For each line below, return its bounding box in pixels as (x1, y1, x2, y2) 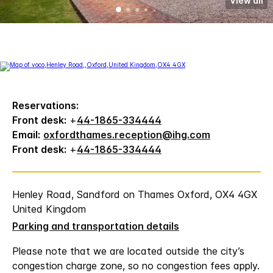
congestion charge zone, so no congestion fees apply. (12, 259, 260, 272)
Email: (12, 128, 40, 141)
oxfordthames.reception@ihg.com (43, 128, 210, 141)
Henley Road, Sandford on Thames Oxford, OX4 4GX (12, 188, 257, 200)
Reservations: (12, 99, 79, 112)
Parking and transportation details (12, 219, 179, 232)
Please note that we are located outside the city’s (12, 244, 244, 257)
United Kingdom (12, 202, 86, 215)
